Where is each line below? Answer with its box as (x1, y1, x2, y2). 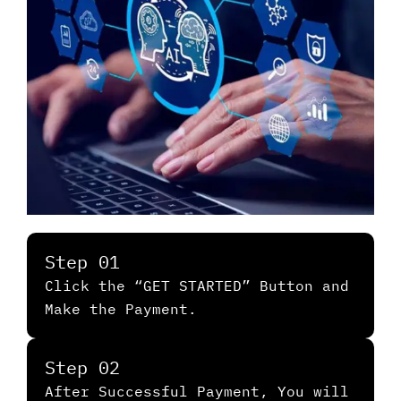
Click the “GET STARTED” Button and (45, 277, 349, 295)
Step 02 (45, 355, 120, 380)
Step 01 (45, 250, 120, 275)
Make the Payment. (45, 300, 197, 319)
